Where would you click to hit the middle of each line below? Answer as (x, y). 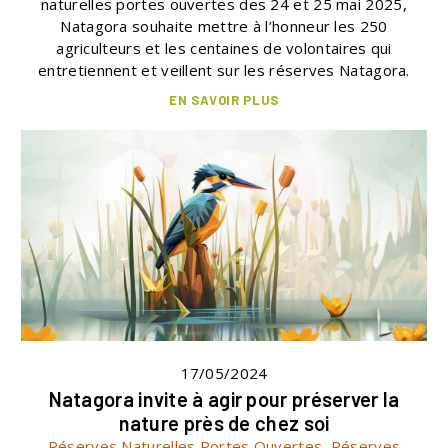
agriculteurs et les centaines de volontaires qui (224, 48)
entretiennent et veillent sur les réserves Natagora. (224, 70)
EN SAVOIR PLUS (224, 100)
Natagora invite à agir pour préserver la (224, 399)
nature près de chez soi (224, 423)
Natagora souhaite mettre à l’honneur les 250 (224, 26)
